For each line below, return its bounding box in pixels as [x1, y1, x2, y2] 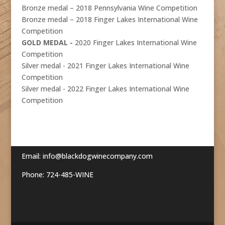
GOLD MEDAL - [21, 38, 75, 48]
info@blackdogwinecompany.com [42, 151, 153, 161]
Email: [21, 151, 43, 161]
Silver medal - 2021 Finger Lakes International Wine [21, 61, 189, 71]
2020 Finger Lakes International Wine [74, 38, 197, 48]
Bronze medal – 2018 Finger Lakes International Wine [21, 15, 198, 25]
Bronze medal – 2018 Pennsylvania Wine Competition [21, 3, 197, 13]
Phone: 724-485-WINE [21, 169, 93, 179]
